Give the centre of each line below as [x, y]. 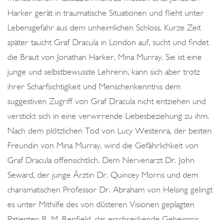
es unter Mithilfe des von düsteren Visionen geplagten [101, 204]
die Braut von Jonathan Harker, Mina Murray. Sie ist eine [105, 57]
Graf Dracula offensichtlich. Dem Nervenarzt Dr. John [101, 160]
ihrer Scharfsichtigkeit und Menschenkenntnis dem [94, 86]
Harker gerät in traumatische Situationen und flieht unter [106, 13]
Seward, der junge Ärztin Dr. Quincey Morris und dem [103, 175]
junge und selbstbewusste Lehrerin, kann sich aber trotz [104, 72]
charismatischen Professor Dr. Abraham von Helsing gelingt [110, 190]
